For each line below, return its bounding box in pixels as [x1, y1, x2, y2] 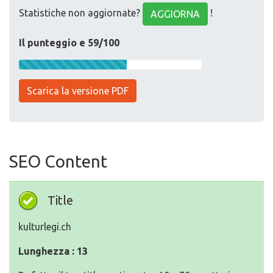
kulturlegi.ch [18, 221, 71, 232]
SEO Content [9, 152, 107, 171]
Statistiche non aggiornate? [19, 7, 143, 19]
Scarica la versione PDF [27, 85, 129, 96]
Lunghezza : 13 [18, 246, 88, 257]
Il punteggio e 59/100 [19, 37, 119, 48]
